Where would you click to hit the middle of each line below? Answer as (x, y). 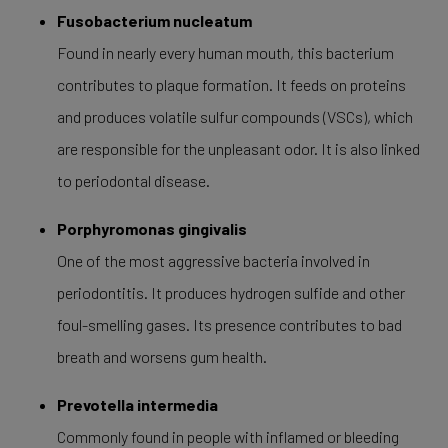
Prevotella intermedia (137, 404)
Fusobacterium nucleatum (154, 20)
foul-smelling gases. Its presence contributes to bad (229, 324)
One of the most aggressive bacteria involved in (213, 260)
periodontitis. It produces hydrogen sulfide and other (230, 292)
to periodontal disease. (133, 180)
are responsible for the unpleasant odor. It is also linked (238, 148)
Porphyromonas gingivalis (151, 228)
